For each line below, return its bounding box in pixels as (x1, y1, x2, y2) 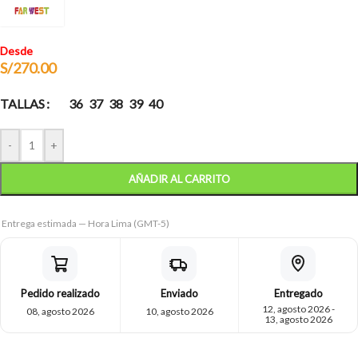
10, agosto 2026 (145, 305, 213, 318)
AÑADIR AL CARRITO (128, 173, 230, 186)
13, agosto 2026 (264, 313, 332, 326)
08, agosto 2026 (26, 305, 94, 318)
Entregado (273, 287, 323, 300)
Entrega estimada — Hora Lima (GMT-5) (2, 217, 169, 230)
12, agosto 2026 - (261, 303, 335, 316)
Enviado (160, 287, 198, 300)
